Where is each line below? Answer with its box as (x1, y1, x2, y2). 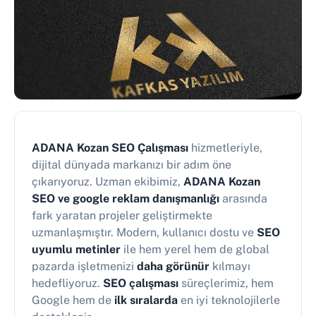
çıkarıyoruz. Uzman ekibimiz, (32, 174, 183, 188)
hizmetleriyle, (188, 140, 262, 154)
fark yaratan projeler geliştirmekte (32, 208, 212, 222)
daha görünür (137, 259, 209, 273)
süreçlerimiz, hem (178, 276, 274, 290)
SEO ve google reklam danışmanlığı (32, 191, 219, 205)
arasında (219, 191, 267, 205)
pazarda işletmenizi (32, 259, 137, 273)
